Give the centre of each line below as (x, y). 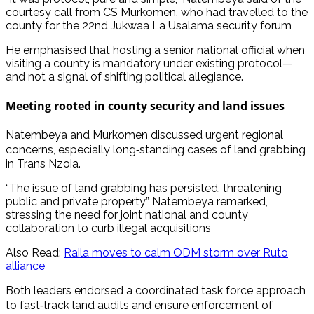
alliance (25, 266)
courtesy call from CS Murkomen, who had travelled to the (157, 12)
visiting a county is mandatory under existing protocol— (149, 63)
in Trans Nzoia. (43, 164)
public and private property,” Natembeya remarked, (137, 202)
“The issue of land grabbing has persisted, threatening (144, 189)
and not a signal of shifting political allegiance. (124, 76)
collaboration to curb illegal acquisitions (108, 228)
